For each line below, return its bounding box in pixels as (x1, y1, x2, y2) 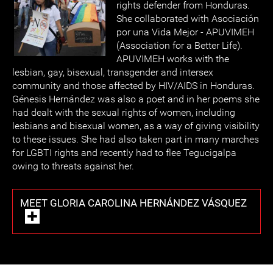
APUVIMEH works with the (116, 53, 229, 65)
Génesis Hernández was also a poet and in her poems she (12, 93, 260, 105)
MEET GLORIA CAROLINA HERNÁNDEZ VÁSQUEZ (20, 197, 247, 209)
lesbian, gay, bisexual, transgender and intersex (12, 66, 213, 78)
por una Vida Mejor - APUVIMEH (116, 26, 254, 38)
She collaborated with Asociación (116, 13, 259, 24)
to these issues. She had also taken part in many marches (12, 133, 259, 145)
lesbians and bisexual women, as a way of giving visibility (12, 120, 260, 132)
